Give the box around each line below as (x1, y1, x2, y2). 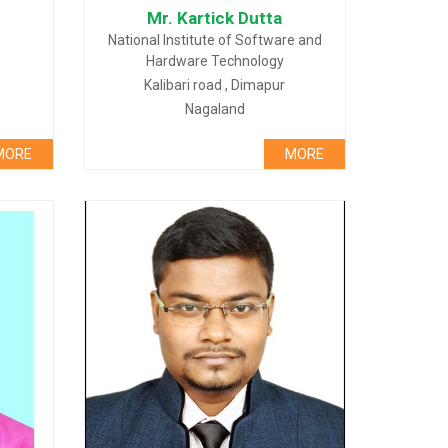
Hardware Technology (145, 53, 284, 69)
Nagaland (184, 101, 245, 117)
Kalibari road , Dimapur (144, 77, 286, 93)
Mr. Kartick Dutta (147, 8, 283, 28)
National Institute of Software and (107, 32, 322, 48)
